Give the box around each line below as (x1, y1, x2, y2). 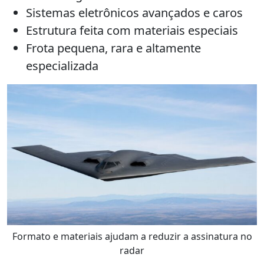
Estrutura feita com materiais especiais (26, 22, 238, 39)
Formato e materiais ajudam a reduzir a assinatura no (12, 230, 252, 243)
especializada (26, 58, 98, 74)
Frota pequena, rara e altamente (26, 40, 201, 57)
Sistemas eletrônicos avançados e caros (26, 5, 243, 21)
